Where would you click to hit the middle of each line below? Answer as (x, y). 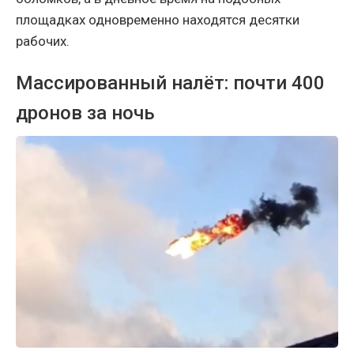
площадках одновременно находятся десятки (158, 20)
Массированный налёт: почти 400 (170, 83)
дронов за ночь (85, 113)
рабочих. (43, 41)
